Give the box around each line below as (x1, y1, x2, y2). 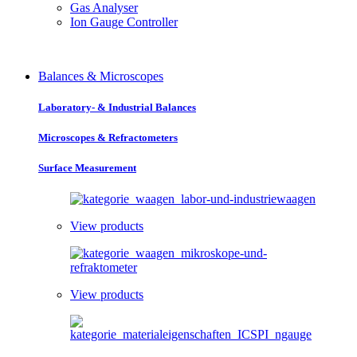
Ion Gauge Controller (70, 14, 178, 29)
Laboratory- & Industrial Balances (38, 100, 196, 113)
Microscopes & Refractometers (38, 131, 178, 143)
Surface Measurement (38, 162, 136, 175)
